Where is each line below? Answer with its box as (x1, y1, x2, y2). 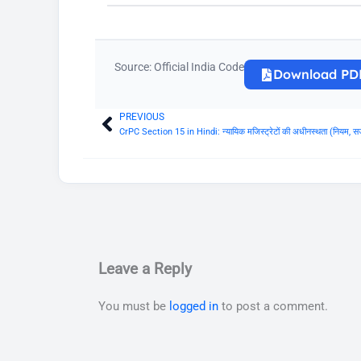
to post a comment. (218, 299, 328, 314)
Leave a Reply (98, 259, 192, 279)
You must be (98, 299, 169, 314)
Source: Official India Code (114, 60, 244, 74)
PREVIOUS (119, 111, 164, 123)
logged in (169, 299, 218, 314)
